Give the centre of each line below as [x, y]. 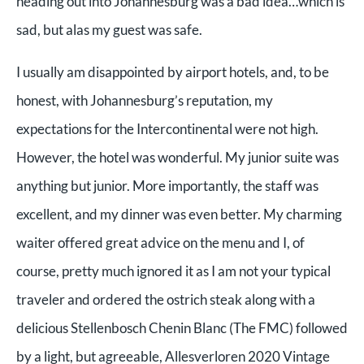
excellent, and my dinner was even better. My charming [179, 214]
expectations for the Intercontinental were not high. [167, 128]
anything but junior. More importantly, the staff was [167, 185]
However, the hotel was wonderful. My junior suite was [178, 157]
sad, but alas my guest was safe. [109, 29]
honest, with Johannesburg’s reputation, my [145, 100]
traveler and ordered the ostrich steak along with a [166, 299]
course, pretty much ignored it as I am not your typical [173, 271]
